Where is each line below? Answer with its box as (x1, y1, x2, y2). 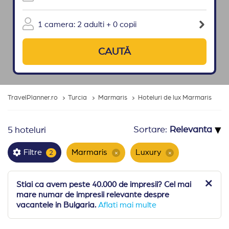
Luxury (135, 148, 163, 156)
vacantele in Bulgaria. (16, 201, 96, 209)
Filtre (24, 148, 44, 156)
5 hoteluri (8, 125, 46, 135)
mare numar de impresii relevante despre (16, 191, 169, 199)
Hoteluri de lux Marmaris (138, 95, 212, 101)
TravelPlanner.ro (8, 95, 58, 101)
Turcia (68, 95, 87, 101)
